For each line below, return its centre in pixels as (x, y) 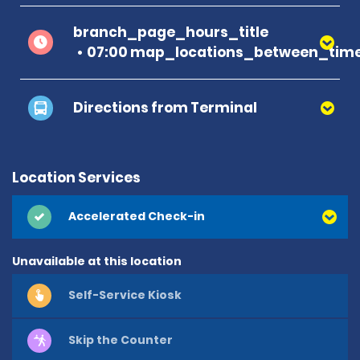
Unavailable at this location (97, 261)
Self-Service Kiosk (125, 295)
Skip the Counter (121, 340)
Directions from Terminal (165, 107)
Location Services (76, 177)
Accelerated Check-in (137, 217)
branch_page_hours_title (171, 32)
